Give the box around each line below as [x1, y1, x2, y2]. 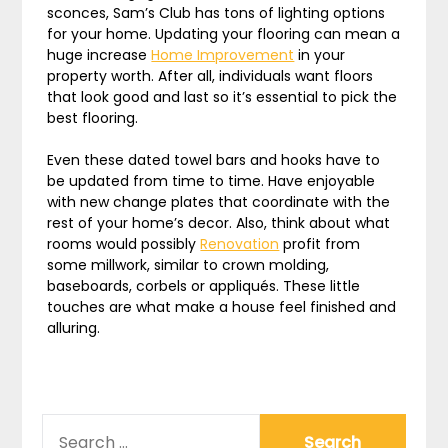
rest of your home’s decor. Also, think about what [47, 213, 391, 233]
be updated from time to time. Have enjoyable [47, 171, 376, 191]
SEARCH [41, 414, 99, 435]
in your [294, 45, 346, 65]
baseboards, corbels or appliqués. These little [47, 276, 361, 296]
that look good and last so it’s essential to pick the [47, 87, 398, 107]
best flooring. [47, 108, 139, 128]
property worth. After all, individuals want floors [47, 66, 374, 86]
